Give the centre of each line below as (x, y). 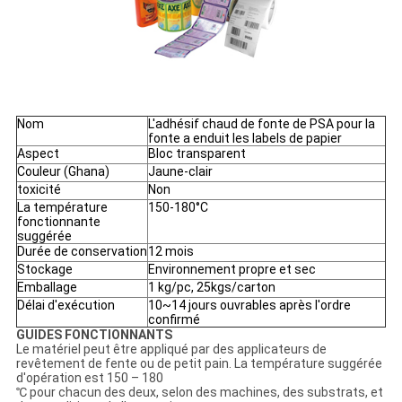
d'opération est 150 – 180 (89, 378)
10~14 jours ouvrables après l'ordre (249, 306)
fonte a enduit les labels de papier (245, 139)
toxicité (39, 190)
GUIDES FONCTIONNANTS (94, 335)
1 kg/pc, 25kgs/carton (211, 288)
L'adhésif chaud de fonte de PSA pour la (261, 124)
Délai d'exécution (66, 306)
